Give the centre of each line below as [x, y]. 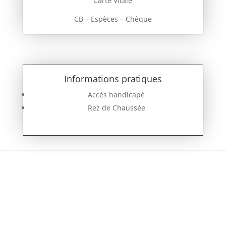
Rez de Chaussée [116, 107]
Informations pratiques [113, 78]
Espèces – [108, 19]
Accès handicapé [117, 94]
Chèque [138, 19]
